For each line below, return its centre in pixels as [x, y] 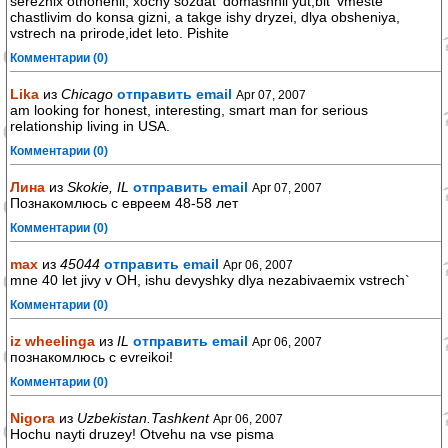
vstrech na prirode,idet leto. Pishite [119, 33]
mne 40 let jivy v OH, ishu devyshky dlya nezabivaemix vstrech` [210, 280]
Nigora [32, 418]
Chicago [87, 94]
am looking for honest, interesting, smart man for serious [189, 110]
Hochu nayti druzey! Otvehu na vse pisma [142, 434]
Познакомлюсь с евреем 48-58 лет [124, 203]
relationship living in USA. [90, 126]
